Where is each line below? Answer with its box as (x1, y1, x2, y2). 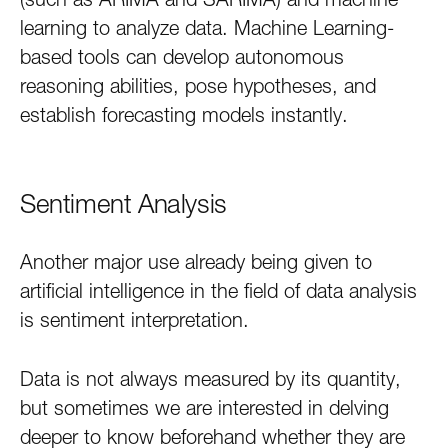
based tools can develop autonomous (20, 45, 344, 69)
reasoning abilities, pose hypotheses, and (20, 74, 376, 98)
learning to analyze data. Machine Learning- (20, 16, 394, 40)
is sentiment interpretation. (20, 308, 249, 332)
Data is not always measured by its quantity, (20, 367, 401, 391)
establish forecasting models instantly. (20, 103, 348, 127)
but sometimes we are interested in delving (20, 396, 389, 420)
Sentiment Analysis (20, 188, 227, 220)
